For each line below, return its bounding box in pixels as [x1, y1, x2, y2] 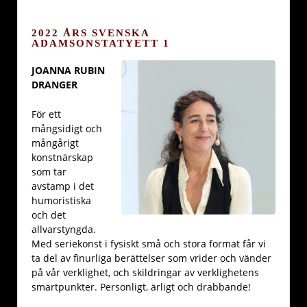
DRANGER [32, 77, 77, 91]
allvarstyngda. [32, 223, 96, 236]
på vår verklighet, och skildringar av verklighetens [32, 266, 259, 280]
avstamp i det [32, 180, 94, 193]
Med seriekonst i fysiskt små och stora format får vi [32, 237, 266, 251]
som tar [32, 165, 66, 179]
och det [32, 208, 66, 222]
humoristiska [32, 194, 91, 208]
